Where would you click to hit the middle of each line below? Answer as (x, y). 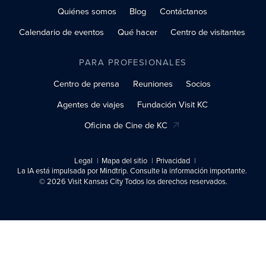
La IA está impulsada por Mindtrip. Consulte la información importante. (132, 170)
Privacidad (173, 160)
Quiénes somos (87, 11)
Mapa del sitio (125, 160)
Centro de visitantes (208, 32)
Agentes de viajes (90, 104)
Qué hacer (137, 32)
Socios (199, 83)
